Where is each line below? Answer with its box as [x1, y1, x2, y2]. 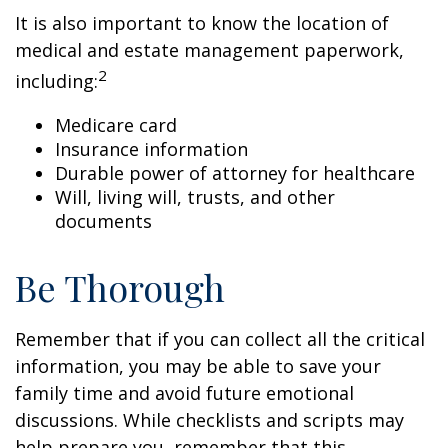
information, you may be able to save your [15, 354, 381, 378]
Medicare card [55, 113, 177, 137]
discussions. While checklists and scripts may [15, 408, 404, 432]
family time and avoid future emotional [15, 381, 354, 405]
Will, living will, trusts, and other [55, 185, 335, 209]
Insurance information [55, 137, 248, 161]
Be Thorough [15, 263, 225, 311]
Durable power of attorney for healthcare [55, 161, 415, 185]
